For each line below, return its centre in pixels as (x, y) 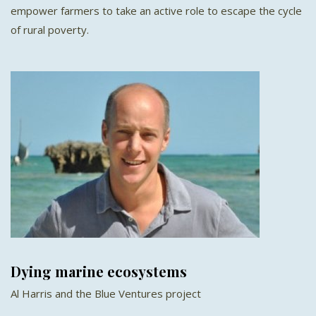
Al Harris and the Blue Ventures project (106, 294)
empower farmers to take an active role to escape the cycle (156, 11)
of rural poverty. (50, 30)
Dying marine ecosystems (99, 272)
